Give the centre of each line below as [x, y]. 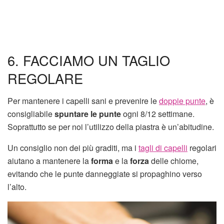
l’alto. [17, 186]
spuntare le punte [88, 113]
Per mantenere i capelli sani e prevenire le [83, 100]
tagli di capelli [163, 147]
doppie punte [182, 100]
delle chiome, [174, 160]
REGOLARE [45, 78]
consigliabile [31, 113]
